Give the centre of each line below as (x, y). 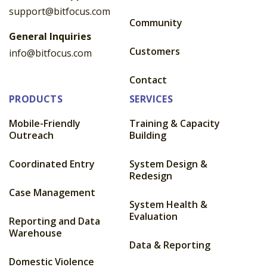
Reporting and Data (55, 221)
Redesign (151, 176)
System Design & (168, 164)
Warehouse (35, 233)
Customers (155, 52)
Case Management (52, 193)
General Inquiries (50, 37)
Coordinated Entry (52, 164)
